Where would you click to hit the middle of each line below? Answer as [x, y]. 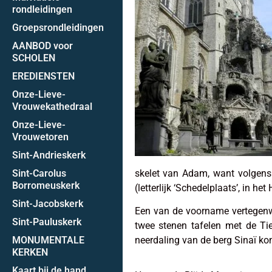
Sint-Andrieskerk [49, 155]
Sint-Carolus [39, 173]
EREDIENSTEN [43, 76]
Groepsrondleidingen [58, 27]
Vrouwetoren [40, 137]
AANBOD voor [42, 46]
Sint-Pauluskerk [47, 222]
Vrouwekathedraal [52, 106]
